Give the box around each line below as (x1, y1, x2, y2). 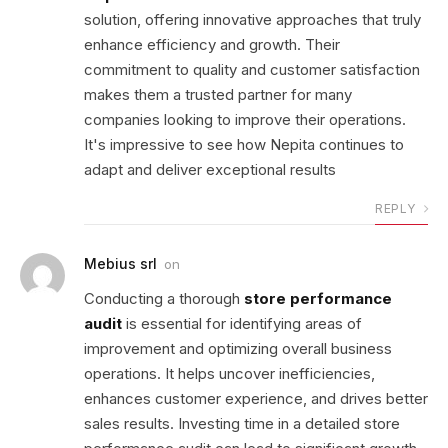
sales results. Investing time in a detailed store (84, 413, 400, 433)
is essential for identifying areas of (122, 313, 362, 333)
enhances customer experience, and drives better (84, 388, 428, 408)
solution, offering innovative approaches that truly (84, 9, 421, 29)
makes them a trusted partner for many (84, 84, 352, 104)
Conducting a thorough (84, 288, 244, 308)
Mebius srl (84, 254, 157, 272)
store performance (244, 288, 392, 308)
